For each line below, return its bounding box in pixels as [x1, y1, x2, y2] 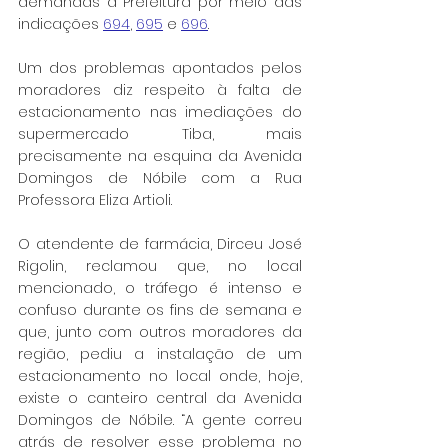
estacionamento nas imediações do [18, 101, 302, 122]
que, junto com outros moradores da [18, 321, 302, 342]
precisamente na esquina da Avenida [18, 145, 302, 166]
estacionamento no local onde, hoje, [18, 365, 302, 386]
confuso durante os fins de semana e [18, 299, 302, 320]
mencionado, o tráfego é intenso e [18, 277, 302, 298]
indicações [18, 13, 103, 34]
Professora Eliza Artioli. [18, 189, 176, 210]
